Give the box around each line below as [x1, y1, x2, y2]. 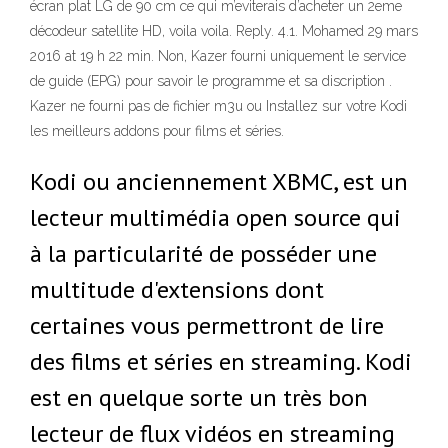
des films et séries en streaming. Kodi [30, 346, 412, 377]
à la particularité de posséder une [30, 238, 377, 269]
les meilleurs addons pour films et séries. [30, 123, 284, 139]
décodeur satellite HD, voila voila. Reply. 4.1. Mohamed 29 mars [30, 23, 418, 39]
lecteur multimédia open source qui [30, 202, 401, 233]
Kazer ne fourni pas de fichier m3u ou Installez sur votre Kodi [30, 98, 407, 114]
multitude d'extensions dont [30, 274, 324, 305]
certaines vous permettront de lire [30, 310, 384, 341]
